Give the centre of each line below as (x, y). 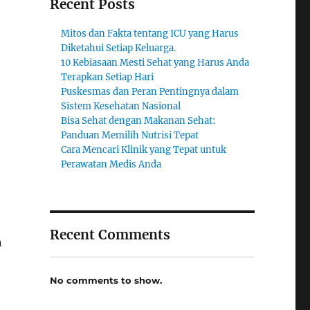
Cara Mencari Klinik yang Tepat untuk (144, 150)
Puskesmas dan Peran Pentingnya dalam (150, 92)
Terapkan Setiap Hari (108, 77)
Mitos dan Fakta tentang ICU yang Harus (150, 34)
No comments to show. (106, 280)
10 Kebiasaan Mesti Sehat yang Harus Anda (155, 63)
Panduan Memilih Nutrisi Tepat (130, 135)
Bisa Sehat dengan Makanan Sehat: (138, 121)
